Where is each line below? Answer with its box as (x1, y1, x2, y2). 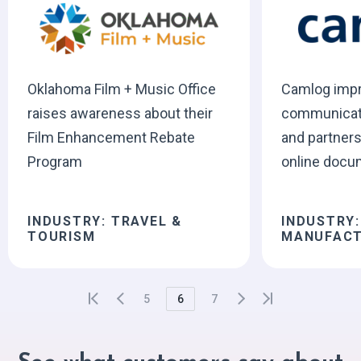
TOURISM (27, 228, 96, 244)
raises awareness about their (27, 104, 213, 122)
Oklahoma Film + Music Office (27, 80, 216, 98)
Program (27, 152, 82, 170)
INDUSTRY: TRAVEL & (27, 213, 183, 229)
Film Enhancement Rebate (27, 128, 195, 146)
